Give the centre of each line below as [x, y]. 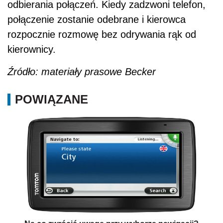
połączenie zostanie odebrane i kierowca [97, 19]
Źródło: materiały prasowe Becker [82, 71]
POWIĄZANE [52, 99]
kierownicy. [32, 49]
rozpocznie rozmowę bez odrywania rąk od [102, 34]
